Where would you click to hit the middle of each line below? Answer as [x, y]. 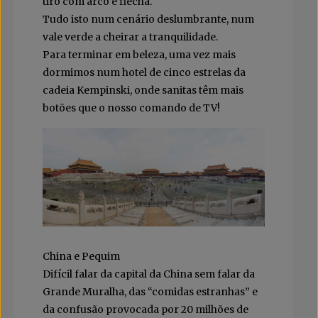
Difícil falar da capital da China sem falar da [149, 274]
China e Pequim [81, 257]
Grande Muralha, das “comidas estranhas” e [150, 292]
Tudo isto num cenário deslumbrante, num [148, 20]
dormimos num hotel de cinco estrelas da [144, 73]
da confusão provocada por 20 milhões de [146, 310]
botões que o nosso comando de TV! [131, 108]
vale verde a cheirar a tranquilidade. [130, 37]
